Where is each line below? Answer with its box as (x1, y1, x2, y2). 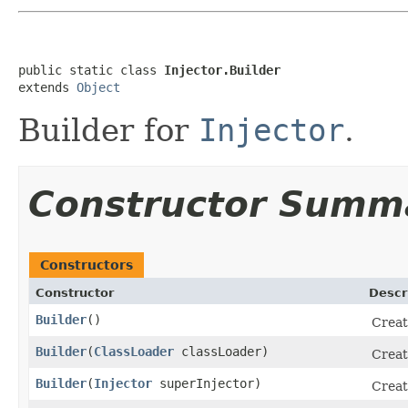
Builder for (18, 112, 199, 148)
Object (76, 80, 120, 95)
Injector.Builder (164, 63, 280, 77)
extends (18, 80, 76, 95)
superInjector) (152, 376, 261, 391)
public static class (18, 63, 164, 77)
